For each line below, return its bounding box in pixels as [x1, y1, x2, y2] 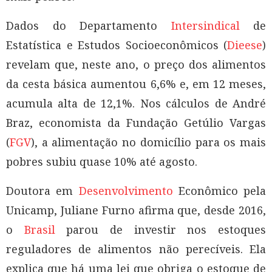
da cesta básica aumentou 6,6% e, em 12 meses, [6, 76, 266, 91]
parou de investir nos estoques [55, 222, 267, 237]
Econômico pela [172, 183, 266, 198]
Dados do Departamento [6, 18, 171, 33]
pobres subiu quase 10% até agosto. [6, 154, 197, 169]
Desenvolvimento [78, 183, 173, 198]
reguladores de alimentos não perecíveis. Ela [6, 241, 266, 256]
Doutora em [6, 183, 79, 198]
